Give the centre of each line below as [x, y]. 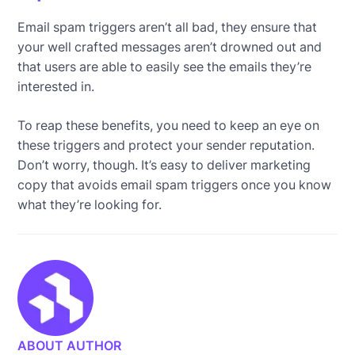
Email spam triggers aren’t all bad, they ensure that [168, 27]
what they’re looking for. [90, 204]
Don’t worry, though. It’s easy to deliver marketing [164, 164]
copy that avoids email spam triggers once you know [175, 184]
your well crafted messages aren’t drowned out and [170, 46]
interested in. [58, 86]
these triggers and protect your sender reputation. [166, 145]
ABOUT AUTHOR [70, 345]
